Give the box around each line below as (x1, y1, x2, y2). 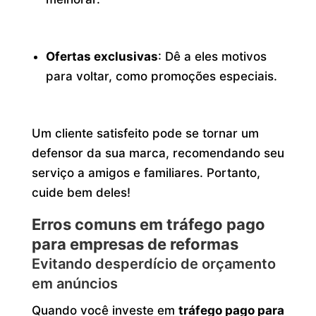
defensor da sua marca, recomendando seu (31, 145, 284, 160)
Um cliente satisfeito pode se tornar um (31, 126, 259, 140)
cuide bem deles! (31, 185, 130, 200)
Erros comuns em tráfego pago (31, 214, 265, 233)
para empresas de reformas (31, 234, 238, 253)
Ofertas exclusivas (46, 49, 159, 64)
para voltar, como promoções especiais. (46, 69, 278, 84)
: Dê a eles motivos (158, 49, 267, 64)
